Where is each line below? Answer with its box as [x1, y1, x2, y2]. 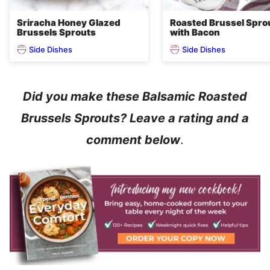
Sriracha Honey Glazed [17, 17, 121, 29]
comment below [86, 133, 180, 148]
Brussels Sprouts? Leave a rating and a [21, 111, 249, 126]
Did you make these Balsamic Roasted [23, 89, 247, 104]
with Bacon [170, 27, 220, 39]
